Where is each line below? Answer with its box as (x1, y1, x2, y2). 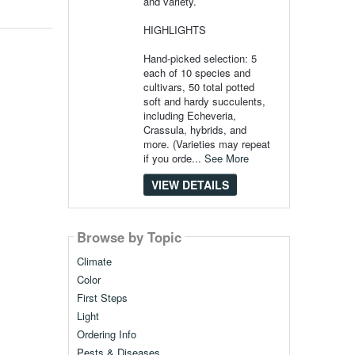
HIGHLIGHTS (143, 22, 206, 37)
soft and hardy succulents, (143, 94, 265, 109)
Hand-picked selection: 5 (143, 51, 257, 66)
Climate (76, 254, 112, 269)
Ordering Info (76, 326, 136, 342)
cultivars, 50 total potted (143, 79, 254, 94)
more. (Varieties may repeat (143, 136, 270, 151)
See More (204, 151, 249, 166)
